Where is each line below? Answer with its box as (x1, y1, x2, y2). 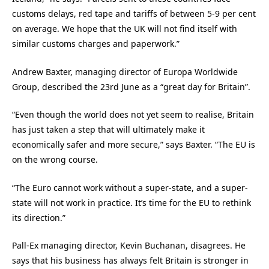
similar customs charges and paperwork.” (12, 38, 180, 50)
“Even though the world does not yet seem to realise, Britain (12, 109, 254, 121)
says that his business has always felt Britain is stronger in (12, 255, 249, 267)
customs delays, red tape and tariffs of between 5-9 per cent (12, 8, 256, 20)
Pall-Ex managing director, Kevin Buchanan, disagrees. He (12, 240, 246, 252)
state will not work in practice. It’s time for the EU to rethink (12, 196, 251, 208)
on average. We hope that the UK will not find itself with (12, 23, 237, 35)
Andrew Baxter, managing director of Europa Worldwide (12, 65, 238, 77)
